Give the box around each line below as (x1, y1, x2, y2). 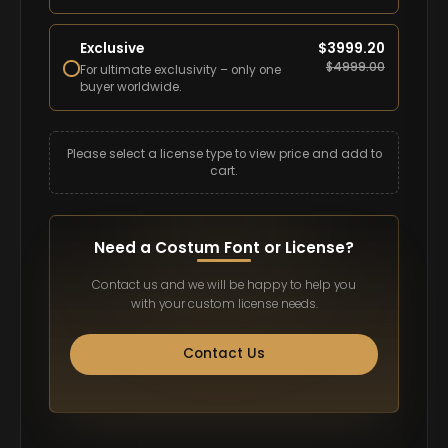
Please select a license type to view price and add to (66, 145, 382, 162)
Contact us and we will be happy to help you (92, 276, 356, 293)
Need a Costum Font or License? (94, 236, 354, 258)
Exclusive (80, 38, 145, 58)
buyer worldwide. (80, 78, 183, 95)
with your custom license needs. (130, 295, 318, 312)
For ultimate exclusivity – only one (80, 61, 282, 78)
